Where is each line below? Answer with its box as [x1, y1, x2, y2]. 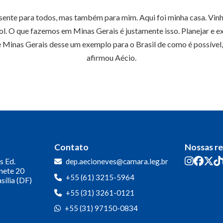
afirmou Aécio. [87, 53, 136, 63]
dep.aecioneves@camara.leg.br [65, 157, 168, 166]
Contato [54, 142, 89, 153]
